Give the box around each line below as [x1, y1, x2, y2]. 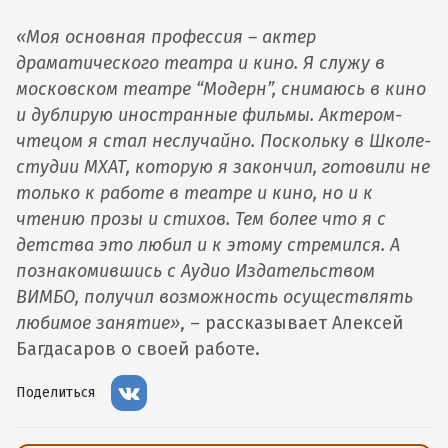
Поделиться [16, 384, 95, 401]
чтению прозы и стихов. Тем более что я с [16, 208, 386, 230]
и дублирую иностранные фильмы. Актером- [16, 104, 402, 126]
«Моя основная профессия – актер [16, 26, 316, 48]
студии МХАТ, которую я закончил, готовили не [16, 156, 430, 178]
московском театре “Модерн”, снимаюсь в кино [16, 78, 426, 100]
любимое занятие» [16, 312, 180, 334]
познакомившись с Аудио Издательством [16, 260, 375, 282]
